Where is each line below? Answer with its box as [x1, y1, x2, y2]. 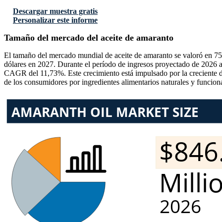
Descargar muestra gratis [13, 7, 98, 16]
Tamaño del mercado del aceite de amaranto [4, 33, 173, 43]
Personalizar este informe [13, 16, 98, 25]
